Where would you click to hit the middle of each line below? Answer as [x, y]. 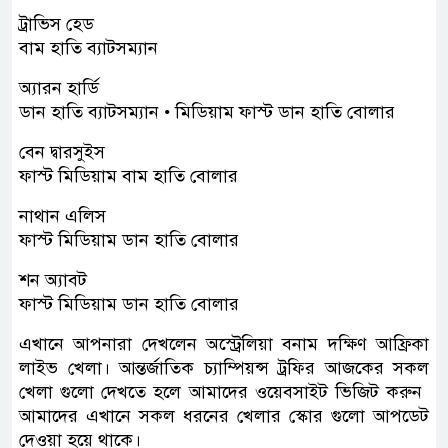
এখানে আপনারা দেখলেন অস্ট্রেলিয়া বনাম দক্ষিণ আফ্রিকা [224, 343]
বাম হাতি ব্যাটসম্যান [88, 47]
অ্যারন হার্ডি [59, 87]
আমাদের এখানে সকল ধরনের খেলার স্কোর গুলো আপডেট [224, 415]
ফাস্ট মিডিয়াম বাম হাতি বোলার [128, 175]
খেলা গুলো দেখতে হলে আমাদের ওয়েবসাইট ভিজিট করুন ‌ [224, 391]
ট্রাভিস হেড [56, 23]
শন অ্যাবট [53, 279]
